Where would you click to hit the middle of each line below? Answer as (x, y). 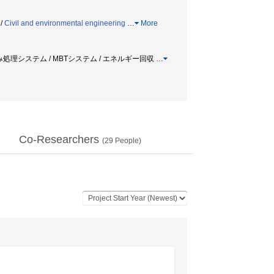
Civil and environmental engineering (65, 23)
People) (127, 141)
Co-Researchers (61, 139)
